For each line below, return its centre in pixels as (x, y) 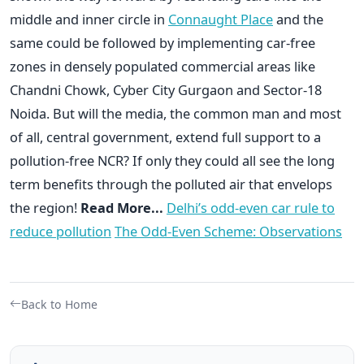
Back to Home (59, 304)
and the (298, 19)
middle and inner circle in (89, 19)
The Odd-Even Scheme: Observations (228, 231)
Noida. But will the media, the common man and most (175, 113)
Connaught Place (221, 19)
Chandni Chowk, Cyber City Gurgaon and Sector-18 (166, 89)
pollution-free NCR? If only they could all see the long (172, 160)
